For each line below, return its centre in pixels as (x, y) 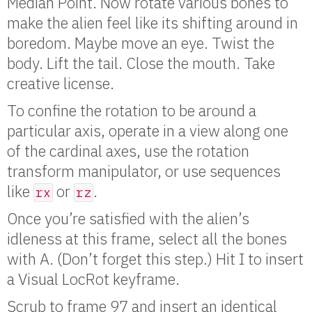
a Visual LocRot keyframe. (93, 279)
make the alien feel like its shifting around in (153, 23)
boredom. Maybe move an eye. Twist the (141, 43)
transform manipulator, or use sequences (144, 171)
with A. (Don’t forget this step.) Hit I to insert (155, 259)
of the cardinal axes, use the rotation (128, 151)
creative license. (61, 84)
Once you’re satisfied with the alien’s (128, 219)
